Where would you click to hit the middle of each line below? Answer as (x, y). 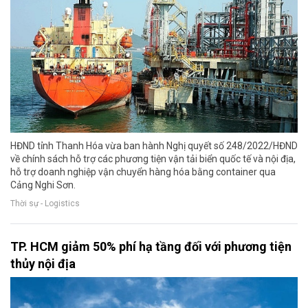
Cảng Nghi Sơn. (43, 185)
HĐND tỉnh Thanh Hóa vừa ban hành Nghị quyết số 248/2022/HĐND (154, 145)
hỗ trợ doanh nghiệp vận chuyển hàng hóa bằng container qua (143, 172)
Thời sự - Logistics (45, 203)
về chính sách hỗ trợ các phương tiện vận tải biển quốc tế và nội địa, (153, 158)
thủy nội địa (43, 263)
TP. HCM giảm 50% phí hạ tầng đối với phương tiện (151, 246)
